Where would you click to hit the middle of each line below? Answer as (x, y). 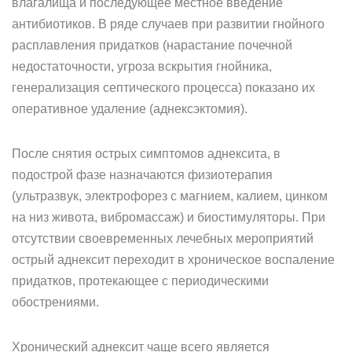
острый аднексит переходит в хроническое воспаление (173, 260)
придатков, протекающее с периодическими (140, 281)
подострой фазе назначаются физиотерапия (142, 175)
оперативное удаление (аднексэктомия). (130, 109)
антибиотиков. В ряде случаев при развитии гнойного (168, 24)
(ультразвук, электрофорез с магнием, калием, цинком (170, 196)
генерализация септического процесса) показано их (163, 88)
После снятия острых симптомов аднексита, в (146, 154)
